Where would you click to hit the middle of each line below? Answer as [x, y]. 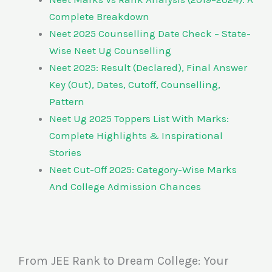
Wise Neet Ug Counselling [110, 50]
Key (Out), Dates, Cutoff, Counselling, [135, 84]
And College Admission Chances [125, 186]
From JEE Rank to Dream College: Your [124, 261]
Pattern [67, 101]
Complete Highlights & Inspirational [136, 135]
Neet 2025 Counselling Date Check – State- [150, 33]
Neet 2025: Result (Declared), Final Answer [148, 67]
